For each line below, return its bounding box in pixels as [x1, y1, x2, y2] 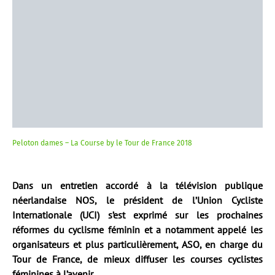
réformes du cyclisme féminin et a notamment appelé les [12, 223, 263, 236]
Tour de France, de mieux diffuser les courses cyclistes [12, 253, 263, 265]
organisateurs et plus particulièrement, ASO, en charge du [12, 238, 263, 250]
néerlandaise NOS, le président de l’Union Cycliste [12, 194, 263, 206]
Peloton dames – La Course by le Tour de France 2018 [12, 139, 192, 147]
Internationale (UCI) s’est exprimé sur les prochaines [12, 209, 263, 221]
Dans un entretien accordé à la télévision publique [12, 179, 263, 192]
